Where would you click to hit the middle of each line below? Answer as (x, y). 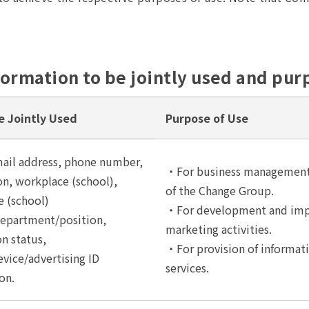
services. (187, 268)
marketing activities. (219, 229)
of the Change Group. (220, 190)
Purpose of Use (207, 118)
